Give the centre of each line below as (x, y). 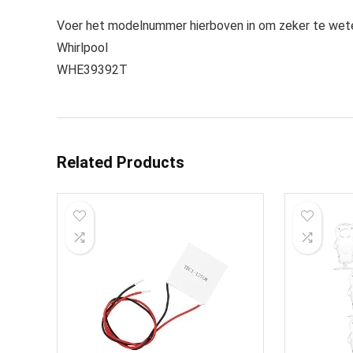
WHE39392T (92, 70)
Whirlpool (82, 48)
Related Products (121, 162)
